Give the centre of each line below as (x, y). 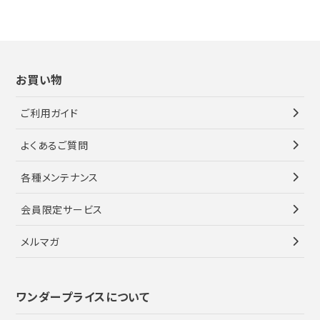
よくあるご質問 (55, 145)
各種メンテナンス (60, 177)
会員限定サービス (62, 210)
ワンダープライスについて (83, 297)
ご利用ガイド (50, 113)
